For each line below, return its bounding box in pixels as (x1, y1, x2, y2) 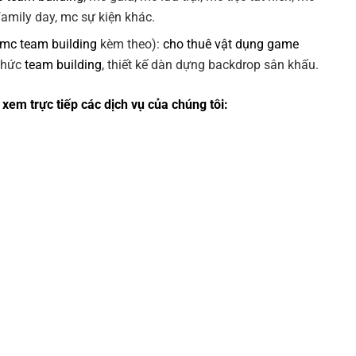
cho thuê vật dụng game (163, 37, 300, 52)
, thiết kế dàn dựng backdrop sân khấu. (102, 57, 319, 73)
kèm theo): (97, 37, 164, 52)
